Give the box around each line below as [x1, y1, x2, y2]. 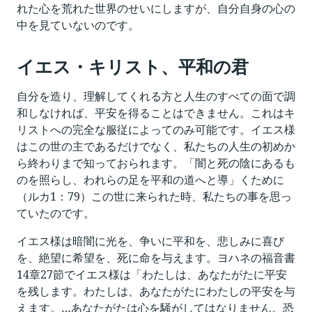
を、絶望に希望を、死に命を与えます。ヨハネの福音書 [17, 250, 295, 265]
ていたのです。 [17, 205, 95, 221]
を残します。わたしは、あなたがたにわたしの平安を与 [17, 283, 295, 299]
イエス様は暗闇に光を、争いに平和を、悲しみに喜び [17, 233, 284, 249]
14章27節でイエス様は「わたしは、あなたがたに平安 [17, 267, 287, 282]
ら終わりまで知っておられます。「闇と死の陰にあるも [17, 155, 295, 171]
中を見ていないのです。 [17, 17, 139, 33]
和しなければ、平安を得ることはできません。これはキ [17, 105, 295, 120]
